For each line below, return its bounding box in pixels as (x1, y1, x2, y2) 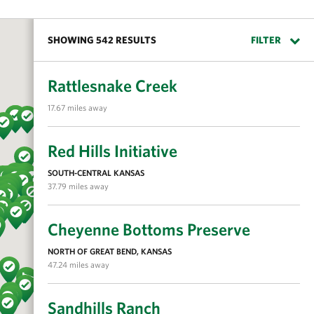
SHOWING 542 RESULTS (48, 34, 156, 46)
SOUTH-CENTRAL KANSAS (48, 168, 144, 177)
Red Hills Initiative (48, 141, 177, 161)
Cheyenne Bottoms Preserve (48, 219, 250, 239)
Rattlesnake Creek (48, 76, 177, 95)
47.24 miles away (48, 259, 109, 269)
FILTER (251, 34, 281, 46)
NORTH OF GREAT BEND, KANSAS (48, 246, 172, 256)
